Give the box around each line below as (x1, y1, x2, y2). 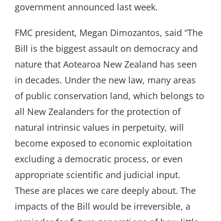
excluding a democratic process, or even (14, 152, 183, 165)
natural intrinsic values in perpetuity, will (14, 121, 184, 133)
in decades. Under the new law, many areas (14, 74, 196, 86)
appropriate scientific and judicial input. (14, 168, 181, 181)
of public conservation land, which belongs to (14, 89, 204, 102)
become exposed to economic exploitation (14, 137, 192, 149)
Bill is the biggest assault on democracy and (14, 42, 198, 54)
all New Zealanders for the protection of (14, 105, 181, 117)
